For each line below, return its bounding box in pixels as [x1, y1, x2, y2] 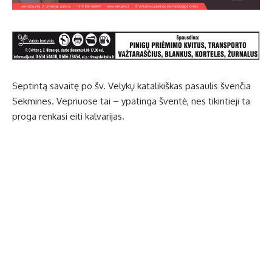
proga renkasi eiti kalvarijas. [12, 110, 127, 123]
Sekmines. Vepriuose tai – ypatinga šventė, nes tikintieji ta [12, 95, 250, 107]
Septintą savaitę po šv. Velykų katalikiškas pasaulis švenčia [12, 80, 251, 92]
